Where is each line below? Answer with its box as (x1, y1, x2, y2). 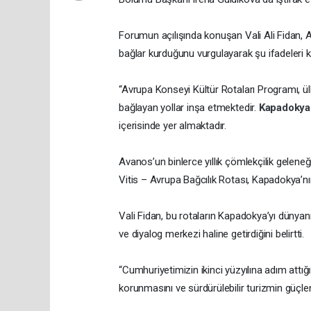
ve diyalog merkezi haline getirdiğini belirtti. (119, 228, 305, 241)
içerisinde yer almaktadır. (119, 119, 227, 133)
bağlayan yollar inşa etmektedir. (119, 101, 259, 115)
